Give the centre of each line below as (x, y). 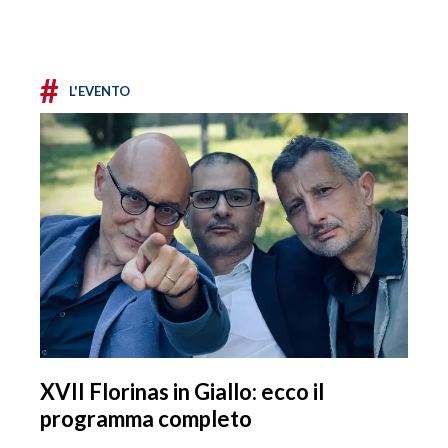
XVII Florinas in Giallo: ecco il (182, 392)
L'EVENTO (99, 91)
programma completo (146, 419)
